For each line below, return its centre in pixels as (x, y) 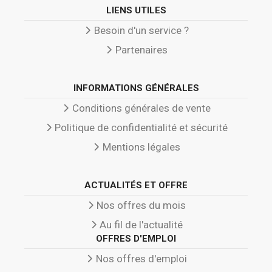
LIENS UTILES (136, 11)
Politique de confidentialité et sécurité (141, 128)
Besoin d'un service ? (141, 31)
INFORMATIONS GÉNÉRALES (136, 88)
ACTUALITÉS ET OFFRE (136, 185)
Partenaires (141, 50)
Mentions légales (141, 147)
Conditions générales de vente (141, 108)
